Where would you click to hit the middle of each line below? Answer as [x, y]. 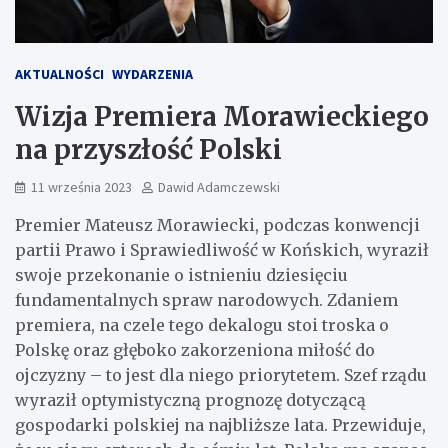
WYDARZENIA [152, 74]
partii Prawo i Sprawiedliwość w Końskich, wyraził [222, 250]
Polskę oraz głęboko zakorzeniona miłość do [195, 350]
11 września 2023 [81, 187]
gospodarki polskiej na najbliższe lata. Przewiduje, [220, 425]
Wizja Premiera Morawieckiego [222, 116]
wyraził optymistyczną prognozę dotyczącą [190, 400]
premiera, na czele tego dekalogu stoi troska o [202, 325]
